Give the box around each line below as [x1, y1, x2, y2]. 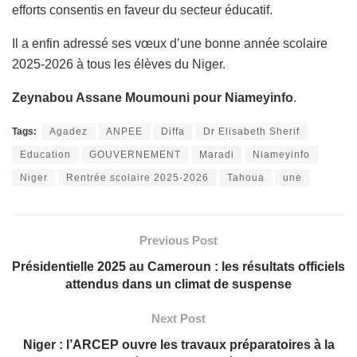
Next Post [151, 311, 206, 325]
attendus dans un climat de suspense [65, 277, 292, 291]
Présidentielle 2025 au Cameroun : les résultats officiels [12, 259, 345, 273]
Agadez [49, 125, 88, 137]
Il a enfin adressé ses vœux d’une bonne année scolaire [12, 36, 328, 50]
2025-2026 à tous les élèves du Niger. [12, 57, 226, 71]
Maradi [199, 148, 234, 160]
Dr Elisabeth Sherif [203, 125, 300, 137]
